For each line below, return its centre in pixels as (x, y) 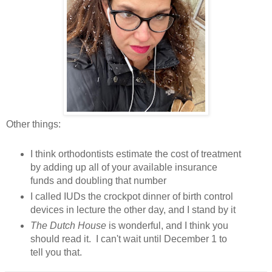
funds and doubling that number (98, 180)
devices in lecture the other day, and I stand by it (133, 209)
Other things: (33, 124)
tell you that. (56, 252)
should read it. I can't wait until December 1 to (128, 239)
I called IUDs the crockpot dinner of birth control (131, 196)
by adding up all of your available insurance (124, 167)
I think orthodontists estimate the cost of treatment (135, 154)
